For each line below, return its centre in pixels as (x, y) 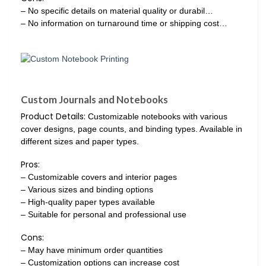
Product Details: (53, 117)
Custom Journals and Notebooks (94, 99)
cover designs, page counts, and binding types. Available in (132, 129)
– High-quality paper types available (88, 202)
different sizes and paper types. (80, 142)
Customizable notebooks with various (156, 117)
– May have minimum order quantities (92, 250)
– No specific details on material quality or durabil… (117, 11)
